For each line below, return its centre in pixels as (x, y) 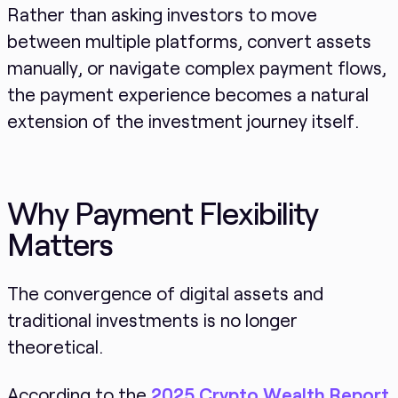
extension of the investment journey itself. (183, 121)
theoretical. (55, 346)
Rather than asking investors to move (162, 14)
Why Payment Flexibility (163, 212)
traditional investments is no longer (152, 320)
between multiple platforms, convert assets (189, 41)
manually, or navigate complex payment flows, (196, 68)
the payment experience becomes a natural (187, 94)
